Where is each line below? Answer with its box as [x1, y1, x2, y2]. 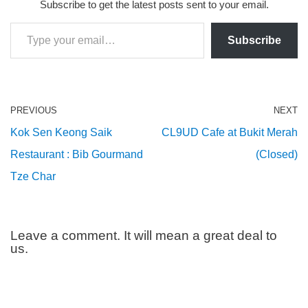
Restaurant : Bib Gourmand [10, 148, 143, 160]
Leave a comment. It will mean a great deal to [10, 228, 277, 243]
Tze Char [10, 170, 56, 182]
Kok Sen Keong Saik [10, 126, 112, 138]
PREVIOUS [10, 104, 57, 115]
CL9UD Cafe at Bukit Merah [162, 126, 298, 138]
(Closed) [256, 148, 298, 160]
